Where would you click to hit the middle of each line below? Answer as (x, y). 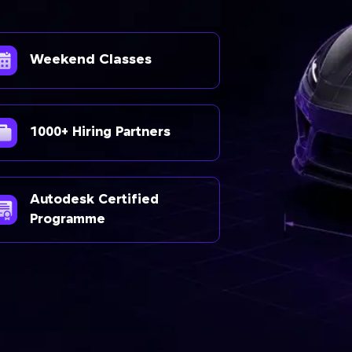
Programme (68, 219)
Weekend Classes (91, 60)
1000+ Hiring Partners (100, 133)
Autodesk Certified (94, 200)
